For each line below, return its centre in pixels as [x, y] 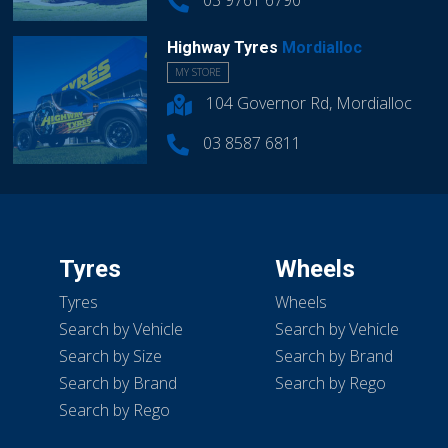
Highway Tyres [225, 48]
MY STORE [198, 72]
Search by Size [111, 355]
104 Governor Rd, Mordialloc [307, 103]
